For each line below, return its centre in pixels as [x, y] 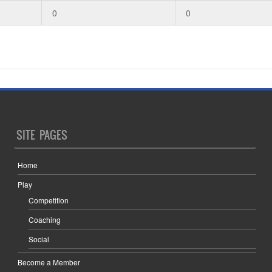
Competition [49, 200]
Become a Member [49, 262]
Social [39, 239]
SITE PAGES [42, 135]
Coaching [45, 219]
